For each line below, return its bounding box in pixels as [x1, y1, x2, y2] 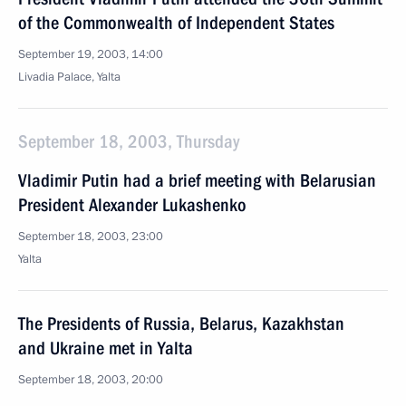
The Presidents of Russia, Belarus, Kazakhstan [18, 313, 344, 334]
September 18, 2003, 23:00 [18, 228, 163, 245]
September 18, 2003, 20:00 [18, 372, 163, 388]
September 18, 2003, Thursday [18, 130, 239, 152]
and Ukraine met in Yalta [18, 337, 193, 359]
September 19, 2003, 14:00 [18, 46, 163, 63]
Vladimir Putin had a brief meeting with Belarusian [18, 169, 376, 191]
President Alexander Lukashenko [18, 194, 246, 216]
